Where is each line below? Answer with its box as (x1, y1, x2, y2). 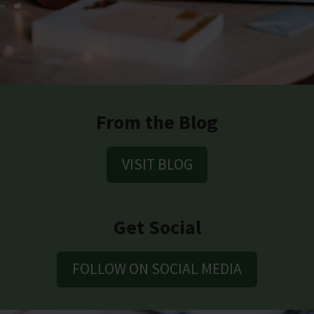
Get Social (113, 214, 201, 240)
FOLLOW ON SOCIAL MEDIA (72, 259, 242, 279)
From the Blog (96, 109, 218, 135)
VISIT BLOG (121, 154, 193, 174)
